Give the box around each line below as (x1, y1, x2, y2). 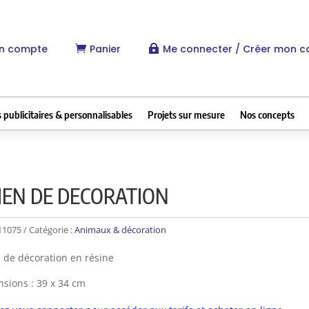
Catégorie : (29, 223, 75, 237)
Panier (90, 41, 121, 56)
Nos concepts (239, 108, 295, 121)
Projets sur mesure (147, 108, 225, 121)
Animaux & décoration (74, 223, 167, 237)
